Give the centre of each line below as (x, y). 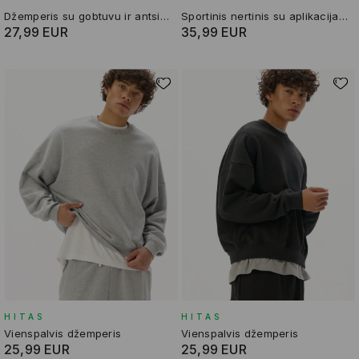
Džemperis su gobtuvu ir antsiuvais (164, 16)
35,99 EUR (214, 32)
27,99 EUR (36, 32)
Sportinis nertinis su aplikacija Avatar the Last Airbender (343, 16)
